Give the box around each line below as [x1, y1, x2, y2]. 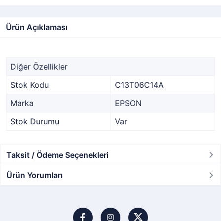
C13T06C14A [115, 80, 164, 90]
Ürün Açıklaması [6, 22, 68, 32]
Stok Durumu [10, 116, 59, 126]
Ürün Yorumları [6, 170, 63, 180]
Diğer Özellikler [10, 62, 68, 72]
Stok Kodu [10, 80, 49, 90]
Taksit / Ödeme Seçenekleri [6, 150, 109, 160]
